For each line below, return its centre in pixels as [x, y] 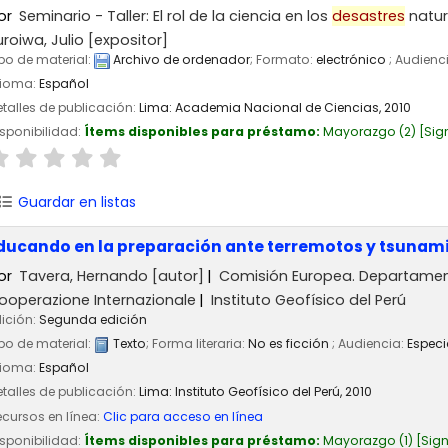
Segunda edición [93, 320]
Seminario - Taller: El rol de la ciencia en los [176, 15]
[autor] [176, 275]
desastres [369, 15]
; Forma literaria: [197, 344]
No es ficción [290, 344]
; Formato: [283, 60]
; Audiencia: [369, 344]
